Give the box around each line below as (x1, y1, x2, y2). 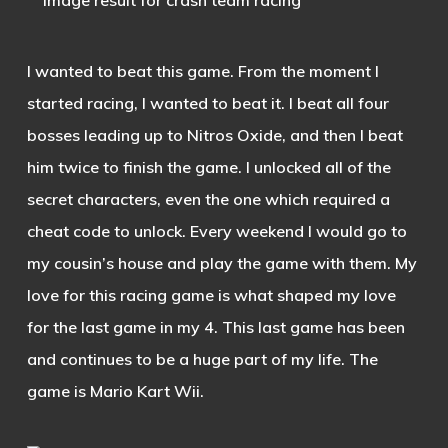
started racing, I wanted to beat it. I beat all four (26, 92, 389, 113)
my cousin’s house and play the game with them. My (26, 252, 417, 273)
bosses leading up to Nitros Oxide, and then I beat (26, 124, 403, 145)
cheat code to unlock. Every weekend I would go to (26, 220, 407, 241)
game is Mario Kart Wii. (26, 380, 204, 401)
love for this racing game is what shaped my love (26, 284, 396, 305)
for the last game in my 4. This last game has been (26, 316, 405, 337)
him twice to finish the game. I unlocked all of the (26, 156, 391, 177)
